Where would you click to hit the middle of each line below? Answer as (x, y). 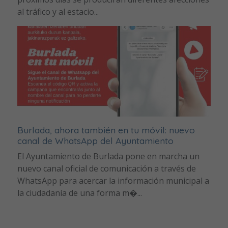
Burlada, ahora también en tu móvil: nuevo (106, 130)
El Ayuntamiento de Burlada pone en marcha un (108, 156)
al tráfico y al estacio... (58, 11)
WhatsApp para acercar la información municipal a (113, 181)
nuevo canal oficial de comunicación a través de (106, 169)
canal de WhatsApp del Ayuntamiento (95, 141)
